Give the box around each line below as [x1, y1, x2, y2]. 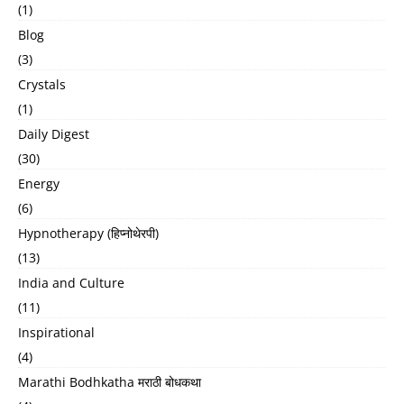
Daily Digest [18, 124, 89, 142]
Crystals [18, 75, 66, 93]
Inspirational [18, 323, 95, 341]
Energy [18, 174, 60, 192]
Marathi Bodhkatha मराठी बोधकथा [18, 372, 201, 390]
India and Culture [18, 273, 124, 291]
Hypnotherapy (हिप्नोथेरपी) [18, 224, 159, 242]
